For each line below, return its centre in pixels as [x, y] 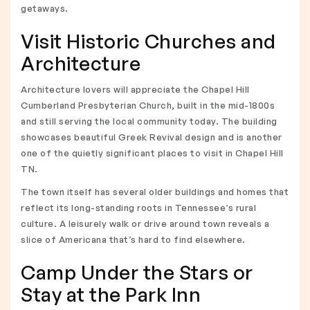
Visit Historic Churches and [148, 41]
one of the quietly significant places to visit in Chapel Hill [152, 153]
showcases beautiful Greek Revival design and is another [152, 137]
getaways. [45, 8]
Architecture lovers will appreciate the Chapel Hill [135, 89]
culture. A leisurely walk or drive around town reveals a [145, 224]
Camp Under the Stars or [137, 272]
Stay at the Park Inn [111, 294]
